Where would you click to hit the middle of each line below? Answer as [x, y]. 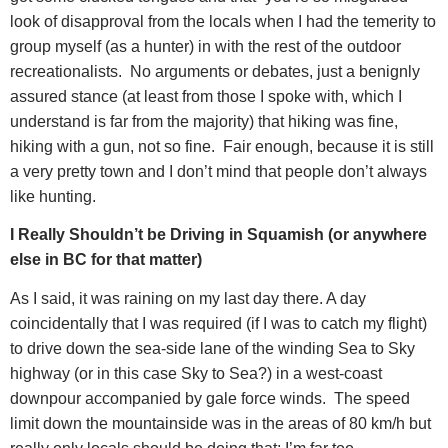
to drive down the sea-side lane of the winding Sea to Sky [212, 348]
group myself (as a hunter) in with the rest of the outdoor [205, 46]
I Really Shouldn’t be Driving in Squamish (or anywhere [218, 235]
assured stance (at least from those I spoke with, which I [206, 96]
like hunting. [53, 196]
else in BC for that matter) [106, 260]
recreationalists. [66, 71]
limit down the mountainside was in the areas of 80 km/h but [220, 423]
